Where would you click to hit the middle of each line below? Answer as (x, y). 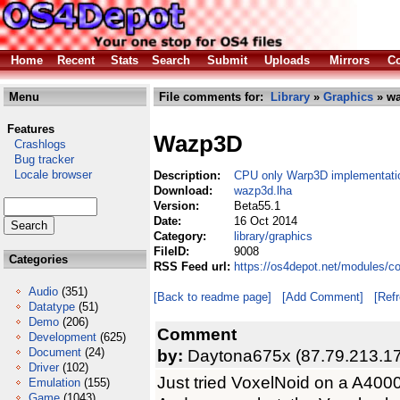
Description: (189, 175)
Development (62, 337)
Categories (37, 259)
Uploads (287, 60)
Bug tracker (39, 159)
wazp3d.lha (263, 191)
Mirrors (350, 60)
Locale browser (48, 175)
